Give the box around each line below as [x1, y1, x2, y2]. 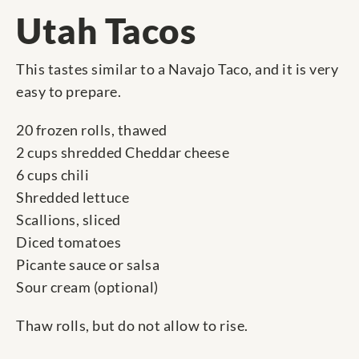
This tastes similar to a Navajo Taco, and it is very [16, 60, 338, 79]
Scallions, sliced [16, 211, 121, 229]
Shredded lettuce [16, 188, 129, 207]
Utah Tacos [16, 10, 196, 52]
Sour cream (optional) [16, 278, 159, 296]
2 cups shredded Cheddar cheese [16, 143, 229, 162]
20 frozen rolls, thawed [16, 121, 167, 139]
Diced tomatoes [16, 233, 121, 252]
